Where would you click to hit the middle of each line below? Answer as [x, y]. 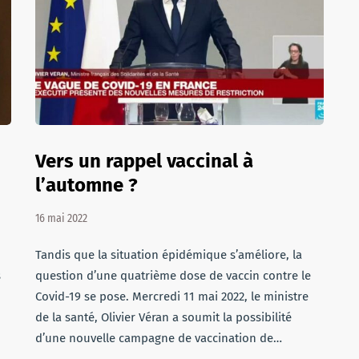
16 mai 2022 [61, 218]
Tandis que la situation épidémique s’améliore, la [169, 255]
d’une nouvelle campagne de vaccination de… [159, 338]
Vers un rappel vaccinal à [144, 161]
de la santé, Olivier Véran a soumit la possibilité [163, 317]
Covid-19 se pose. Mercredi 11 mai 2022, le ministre [172, 296]
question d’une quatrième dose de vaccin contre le [173, 276]
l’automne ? [87, 185]
